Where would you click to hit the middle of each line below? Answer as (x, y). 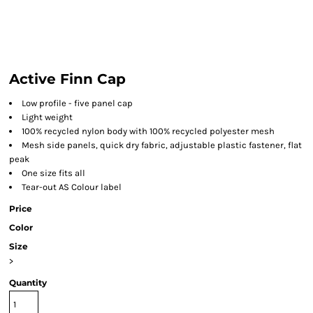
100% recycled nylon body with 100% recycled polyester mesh (148, 131)
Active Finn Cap (67, 79)
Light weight (47, 117)
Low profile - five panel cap (77, 103)
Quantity (28, 283)
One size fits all (53, 173)
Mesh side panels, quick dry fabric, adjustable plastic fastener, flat (162, 145)
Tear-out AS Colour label (72, 187)
